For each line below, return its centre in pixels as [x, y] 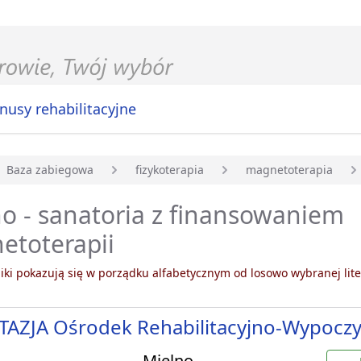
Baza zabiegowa [50, 170]
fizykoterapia [170, 170]
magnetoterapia [289, 170]
